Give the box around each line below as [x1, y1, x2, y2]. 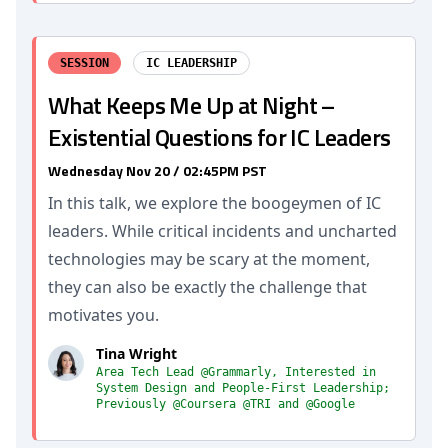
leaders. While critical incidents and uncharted [48, 220, 397, 242]
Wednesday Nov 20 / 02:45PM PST [48, 160, 267, 181]
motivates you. [48, 304, 159, 326]
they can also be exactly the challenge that [48, 276, 367, 298]
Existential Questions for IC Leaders [48, 119, 391, 155]
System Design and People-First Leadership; [96, 381, 390, 395]
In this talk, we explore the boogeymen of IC [48, 192, 381, 214]
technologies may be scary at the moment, [48, 248, 370, 270]
